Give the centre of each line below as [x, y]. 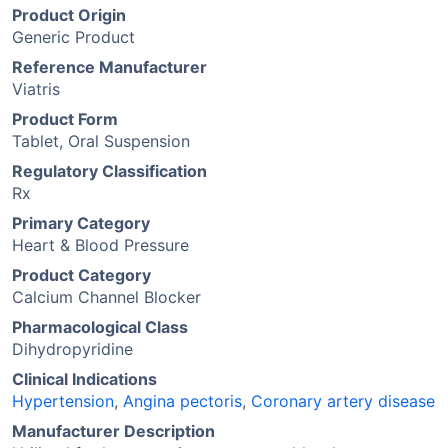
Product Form [65, 119]
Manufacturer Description [113, 431]
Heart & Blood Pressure [100, 245]
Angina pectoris [182, 401]
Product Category [81, 275]
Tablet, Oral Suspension [101, 141]
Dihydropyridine [72, 349]
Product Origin [69, 15]
